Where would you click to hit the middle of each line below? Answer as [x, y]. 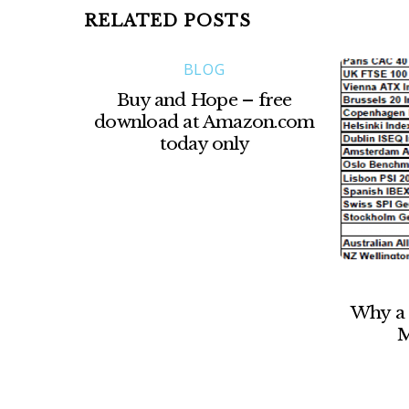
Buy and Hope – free [204, 99]
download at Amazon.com [204, 121]
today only [204, 143]
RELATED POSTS [168, 21]
